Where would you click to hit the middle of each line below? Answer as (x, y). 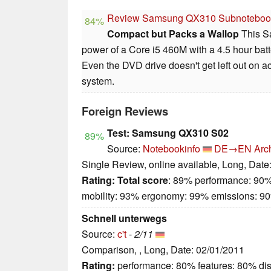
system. (98, 81)
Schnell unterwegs (124, 218)
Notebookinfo (171, 149)
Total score (143, 180)
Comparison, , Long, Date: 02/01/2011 (163, 250)
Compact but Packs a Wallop (173, 34)
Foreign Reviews (125, 111)
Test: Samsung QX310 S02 (168, 133)
